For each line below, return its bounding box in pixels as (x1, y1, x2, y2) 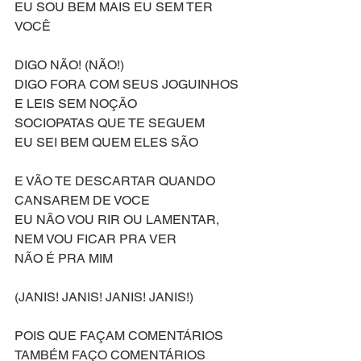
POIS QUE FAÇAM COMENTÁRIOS (15, 328, 226, 343)
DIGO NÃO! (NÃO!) (15, 57, 124, 73)
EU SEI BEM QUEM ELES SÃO (15, 135, 198, 150)
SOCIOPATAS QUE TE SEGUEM (15, 115, 208, 131)
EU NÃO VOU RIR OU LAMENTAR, (15, 212, 222, 227)
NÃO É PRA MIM (15, 251, 113, 266)
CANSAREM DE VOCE (15, 193, 153, 208)
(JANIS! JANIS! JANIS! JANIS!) (15, 289, 193, 305)
